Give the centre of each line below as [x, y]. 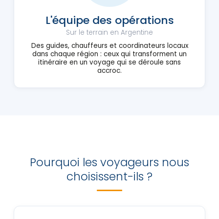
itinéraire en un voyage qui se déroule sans [109, 62]
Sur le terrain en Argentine [109, 33]
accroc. [109, 71]
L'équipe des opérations [109, 20]
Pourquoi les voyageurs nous [109, 162]
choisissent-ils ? [109, 176]
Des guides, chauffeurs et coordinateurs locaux [109, 46]
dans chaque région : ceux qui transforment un [109, 54]
